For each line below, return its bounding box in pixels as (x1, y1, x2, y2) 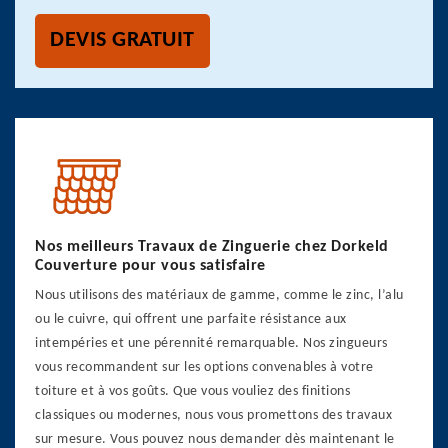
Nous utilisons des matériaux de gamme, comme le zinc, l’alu (35, 288, 404, 303)
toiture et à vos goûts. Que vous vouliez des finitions (35, 384, 350, 399)
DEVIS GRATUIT (50, 29, 195, 52)
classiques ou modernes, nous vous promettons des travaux (35, 408, 392, 423)
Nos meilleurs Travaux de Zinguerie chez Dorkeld (35, 239, 389, 255)
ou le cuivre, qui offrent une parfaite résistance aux (35, 312, 347, 327)
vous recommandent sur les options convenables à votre (35, 360, 374, 375)
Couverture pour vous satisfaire (35, 258, 266, 274)
